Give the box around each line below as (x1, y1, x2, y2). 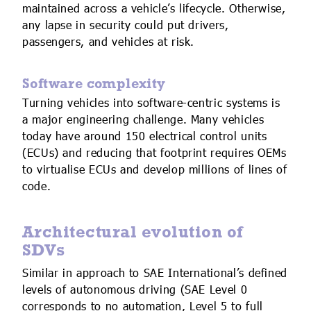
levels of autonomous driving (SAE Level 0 (22, 282, 248, 299)
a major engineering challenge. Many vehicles (22, 111, 264, 128)
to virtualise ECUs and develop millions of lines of (22, 161, 287, 178)
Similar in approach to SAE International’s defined (22, 265, 288, 283)
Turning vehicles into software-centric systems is (22, 94, 280, 112)
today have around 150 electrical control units (22, 128, 267, 145)
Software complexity (22, 74, 166, 91)
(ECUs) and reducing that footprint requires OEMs (22, 144, 287, 162)
